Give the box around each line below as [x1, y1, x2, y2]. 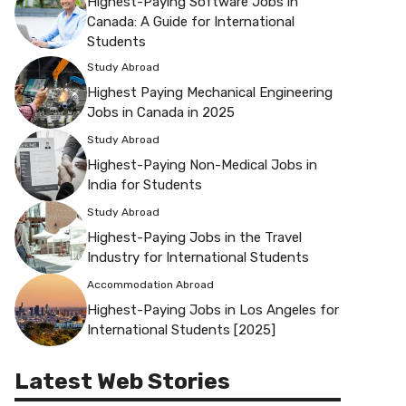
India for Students [87, 176, 202, 193]
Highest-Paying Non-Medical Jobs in [87, 156, 317, 173]
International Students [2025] [87, 321, 275, 338]
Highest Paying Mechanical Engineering [87, 83, 333, 101]
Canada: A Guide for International [87, 14, 295, 31]
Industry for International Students [87, 248, 309, 266]
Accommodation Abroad [87, 277, 214, 291]
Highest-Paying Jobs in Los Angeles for [87, 301, 339, 318]
